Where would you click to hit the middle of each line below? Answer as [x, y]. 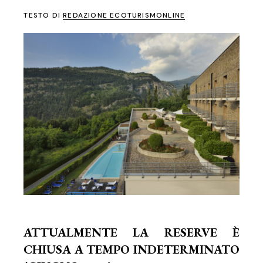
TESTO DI [43, 15]
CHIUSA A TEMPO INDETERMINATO [131, 249]
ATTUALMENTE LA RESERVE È [131, 232]
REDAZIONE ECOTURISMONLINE [124, 15]
